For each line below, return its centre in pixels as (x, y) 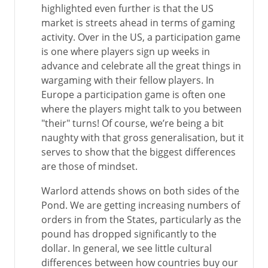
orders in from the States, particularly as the (141, 220)
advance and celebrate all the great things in (141, 66)
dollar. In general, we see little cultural (127, 248)
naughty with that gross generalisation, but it (143, 138)
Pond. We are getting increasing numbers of (141, 205)
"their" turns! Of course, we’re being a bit (133, 123)
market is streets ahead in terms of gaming (138, 23)
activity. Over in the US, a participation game (141, 37)
